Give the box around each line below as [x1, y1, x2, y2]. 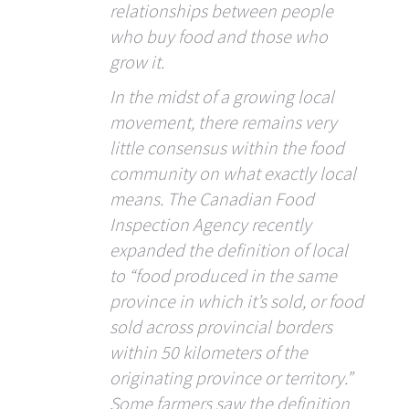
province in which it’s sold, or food [110, 289, 363, 313]
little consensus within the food [110, 136, 344, 160]
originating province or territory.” [110, 366, 352, 390]
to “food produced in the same [110, 264, 337, 288]
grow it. [110, 50, 164, 74]
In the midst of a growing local [110, 85, 334, 109]
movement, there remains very [110, 110, 337, 134]
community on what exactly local [110, 162, 356, 185]
